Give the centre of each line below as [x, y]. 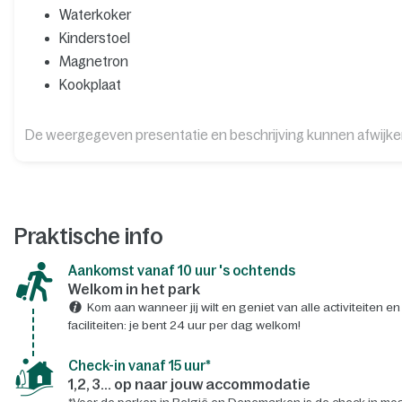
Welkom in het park [134, 288]
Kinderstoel [94, 38]
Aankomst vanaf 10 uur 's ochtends [181, 270]
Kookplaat [90, 84]
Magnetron [93, 61]
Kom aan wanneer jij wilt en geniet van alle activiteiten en [243, 307]
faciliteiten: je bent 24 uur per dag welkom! [184, 325]
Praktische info [88, 236]
